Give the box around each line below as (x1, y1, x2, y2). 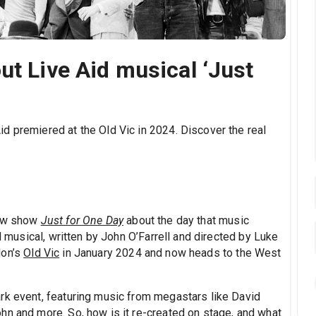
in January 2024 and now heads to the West (59, 246, 281, 260)
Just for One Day (40, 214, 124, 228)
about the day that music (123, 214, 249, 228)
